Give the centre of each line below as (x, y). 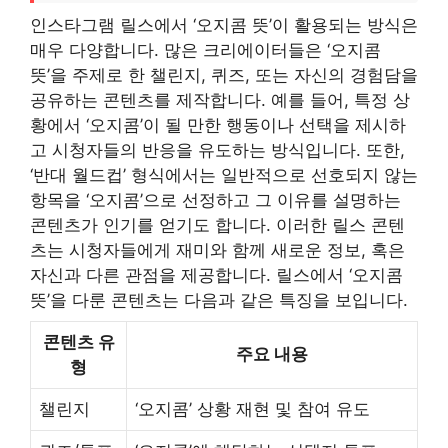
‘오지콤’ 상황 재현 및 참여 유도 (252, 409)
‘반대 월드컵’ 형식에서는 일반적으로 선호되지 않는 (224, 174)
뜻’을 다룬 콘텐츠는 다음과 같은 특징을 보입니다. (219, 299)
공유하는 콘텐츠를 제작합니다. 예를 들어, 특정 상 (220, 99)
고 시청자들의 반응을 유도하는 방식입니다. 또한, (217, 149)
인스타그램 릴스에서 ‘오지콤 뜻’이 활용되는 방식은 (224, 24)
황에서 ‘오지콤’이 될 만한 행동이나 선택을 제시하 (218, 124)
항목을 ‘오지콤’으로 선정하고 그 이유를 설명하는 (215, 199)
